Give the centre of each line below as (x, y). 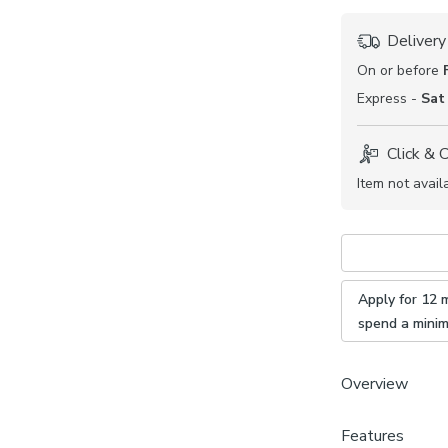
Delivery (416, 40)
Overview (374, 383)
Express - (389, 98)
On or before (400, 70)
